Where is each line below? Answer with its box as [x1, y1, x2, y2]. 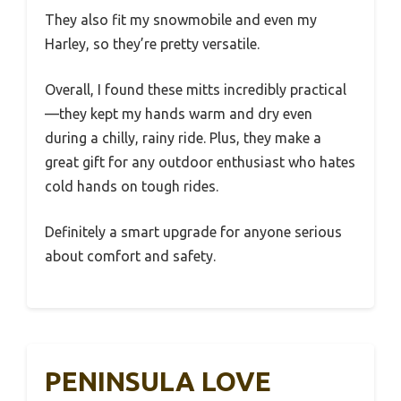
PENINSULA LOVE [45, 366, 271, 397]
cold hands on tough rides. [45, 178, 218, 195]
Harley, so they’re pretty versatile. [45, 36, 260, 53]
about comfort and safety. [45, 248, 216, 265]
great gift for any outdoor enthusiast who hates [45, 154, 355, 171]
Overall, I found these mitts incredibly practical [45, 81, 346, 98]
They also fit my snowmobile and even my [45, 12, 317, 29]
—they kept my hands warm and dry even [45, 106, 312, 123]
